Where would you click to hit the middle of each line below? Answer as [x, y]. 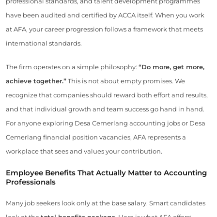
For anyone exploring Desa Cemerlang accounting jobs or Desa [106, 123]
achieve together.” [36, 81]
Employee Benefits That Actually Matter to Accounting [106, 172]
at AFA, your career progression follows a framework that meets [104, 29]
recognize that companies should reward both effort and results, [107, 95]
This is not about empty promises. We [126, 81]
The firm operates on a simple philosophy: [72, 67]
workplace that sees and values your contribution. [84, 151]
